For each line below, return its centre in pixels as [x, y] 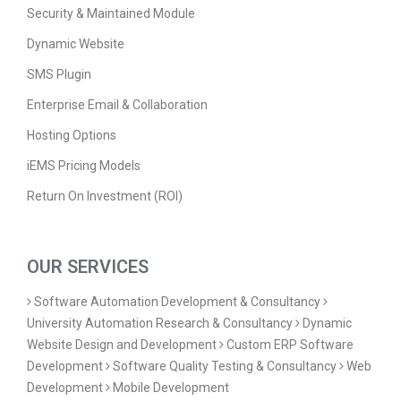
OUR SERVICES [88, 267]
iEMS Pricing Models [84, 166]
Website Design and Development [122, 345]
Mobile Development [171, 388]
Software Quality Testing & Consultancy [225, 367]
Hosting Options [72, 136]
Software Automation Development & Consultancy [177, 302]
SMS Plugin [59, 75]
